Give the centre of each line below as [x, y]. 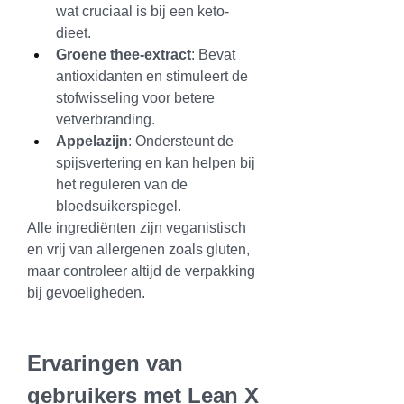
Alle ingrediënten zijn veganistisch [137, 228]
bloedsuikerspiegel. [119, 206]
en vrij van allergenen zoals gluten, [138, 249]
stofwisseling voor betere [135, 98]
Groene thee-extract [124, 55]
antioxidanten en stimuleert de [152, 76]
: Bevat [213, 55]
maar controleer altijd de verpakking [141, 271]
